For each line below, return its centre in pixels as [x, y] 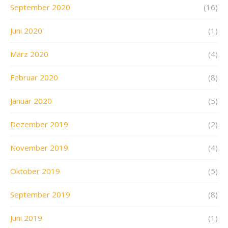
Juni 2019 [26, 218]
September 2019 [40, 195]
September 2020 [40, 7]
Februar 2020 [34, 78]
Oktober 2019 [35, 171]
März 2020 [29, 54]
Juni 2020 [26, 31]
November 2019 [39, 148]
